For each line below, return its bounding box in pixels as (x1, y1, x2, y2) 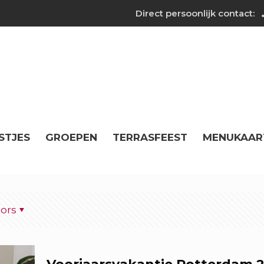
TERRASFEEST (113, 131, 187, 143)
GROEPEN (45, 131, 97, 143)
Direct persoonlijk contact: (136, 8, 255, 19)
